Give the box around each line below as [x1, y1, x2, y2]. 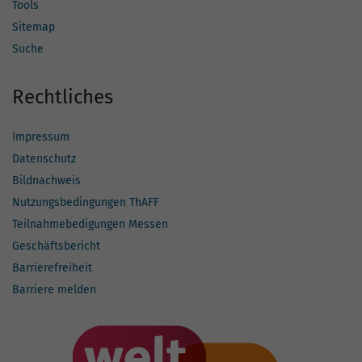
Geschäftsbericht [12, 239, 100, 254]
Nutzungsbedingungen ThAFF [12, 196, 159, 210]
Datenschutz [12, 152, 76, 166]
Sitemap [12, 20, 55, 35]
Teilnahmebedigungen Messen [12, 217, 168, 232]
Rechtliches [12, 86, 113, 109]
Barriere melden [12, 283, 96, 297]
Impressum [12, 130, 69, 145]
